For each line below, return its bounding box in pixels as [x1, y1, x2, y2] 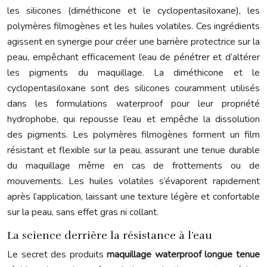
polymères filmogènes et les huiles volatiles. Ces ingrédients [7, 20, 260, 33]
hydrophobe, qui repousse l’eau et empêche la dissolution [7, 113, 260, 126]
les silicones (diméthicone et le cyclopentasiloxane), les [7, 4, 260, 17]
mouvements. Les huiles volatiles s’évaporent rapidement [7, 175, 260, 188]
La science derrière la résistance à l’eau [7, 229, 212, 242]
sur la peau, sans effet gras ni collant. [7, 206, 159, 219]
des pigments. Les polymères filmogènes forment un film [7, 128, 260, 141]
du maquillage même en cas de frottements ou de [7, 159, 260, 172]
